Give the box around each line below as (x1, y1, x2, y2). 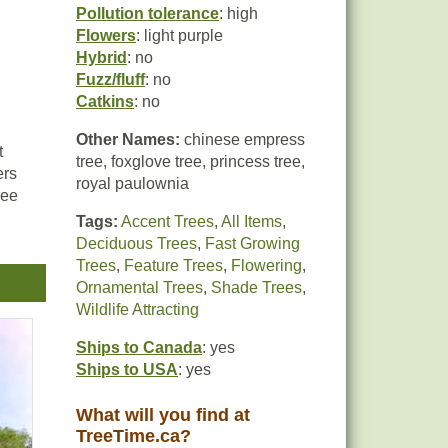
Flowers (76, 27, 136, 44)
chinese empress (180, 131, 305, 148)
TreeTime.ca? (76, 426, 191, 446)
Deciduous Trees (76, 235, 197, 252)
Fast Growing (205, 235, 300, 252)
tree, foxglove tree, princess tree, (76, 153, 305, 170)
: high (219, 5, 258, 22)
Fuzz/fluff (76, 71, 145, 88)
